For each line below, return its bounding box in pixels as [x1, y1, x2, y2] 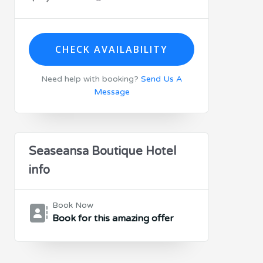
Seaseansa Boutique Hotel [29, 144, 176, 159]
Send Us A [141, 74, 182, 84]
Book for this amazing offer [52, 213, 174, 224]
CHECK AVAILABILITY [55, 43, 168, 56]
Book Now [52, 200, 93, 210]
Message [93, 87, 130, 97]
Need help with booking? [41, 74, 139, 84]
